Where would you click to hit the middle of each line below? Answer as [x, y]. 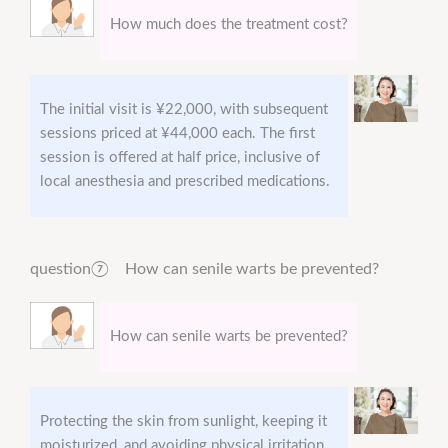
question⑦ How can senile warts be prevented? [204, 269]
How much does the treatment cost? [229, 25]
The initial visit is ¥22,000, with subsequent [184, 110]
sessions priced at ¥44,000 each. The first [177, 134]
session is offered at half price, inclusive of [180, 158]
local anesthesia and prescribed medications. [185, 182]
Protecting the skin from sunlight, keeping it [183, 422]
